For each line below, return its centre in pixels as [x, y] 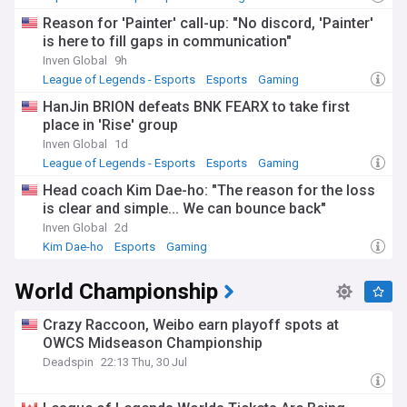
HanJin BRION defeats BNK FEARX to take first [196, 107]
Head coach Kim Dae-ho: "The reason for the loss [209, 190]
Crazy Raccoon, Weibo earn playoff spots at [191, 325]
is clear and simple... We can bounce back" [184, 208]
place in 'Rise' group [110, 125]
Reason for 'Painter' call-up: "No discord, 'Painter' [208, 23]
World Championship [116, 292]
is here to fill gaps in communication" [167, 41]
